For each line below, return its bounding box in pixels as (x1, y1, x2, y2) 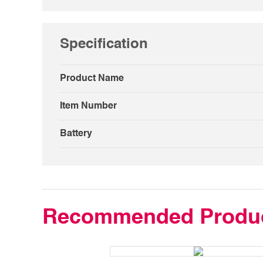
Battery (60, 129, 92, 139)
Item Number (60, 102, 117, 112)
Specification (60, 38, 148, 52)
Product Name (60, 74, 124, 84)
